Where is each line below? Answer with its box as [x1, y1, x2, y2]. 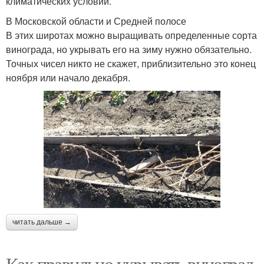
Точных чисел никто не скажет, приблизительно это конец [6, 56, 256, 70]
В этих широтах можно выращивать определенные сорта [6, 28, 257, 42]
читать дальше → [12, 218, 71, 227]
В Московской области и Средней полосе [6, 14, 186, 28]
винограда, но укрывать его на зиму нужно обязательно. [6, 42, 252, 56]
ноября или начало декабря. [6, 70, 130, 84]
